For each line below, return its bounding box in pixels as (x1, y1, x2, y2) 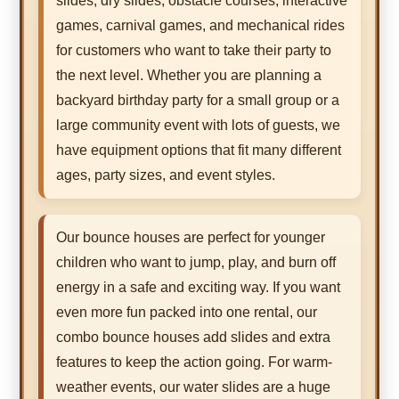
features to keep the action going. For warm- (56, 354, 332, 370)
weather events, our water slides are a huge (56, 379, 330, 395)
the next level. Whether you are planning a (56, 68, 322, 84)
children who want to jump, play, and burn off (56, 255, 336, 271)
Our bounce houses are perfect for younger (56, 230, 325, 246)
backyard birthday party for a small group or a (56, 93, 339, 109)
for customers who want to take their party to (56, 43, 331, 59)
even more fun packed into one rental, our (56, 305, 317, 321)
